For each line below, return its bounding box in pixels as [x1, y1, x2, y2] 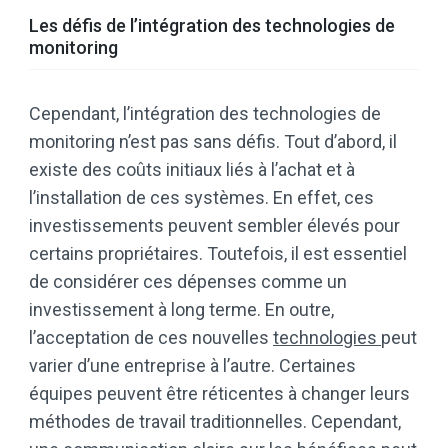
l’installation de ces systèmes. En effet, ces [29, 187, 374, 209]
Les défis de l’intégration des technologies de [29, 15, 395, 37]
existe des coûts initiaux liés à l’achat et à [29, 159, 355, 181]
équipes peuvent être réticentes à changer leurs [29, 383, 410, 405]
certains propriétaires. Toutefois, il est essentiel [29, 243, 407, 265]
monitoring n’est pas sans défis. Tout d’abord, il [29, 131, 397, 153]
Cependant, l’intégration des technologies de [29, 103, 381, 125]
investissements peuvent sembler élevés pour [29, 215, 400, 237]
